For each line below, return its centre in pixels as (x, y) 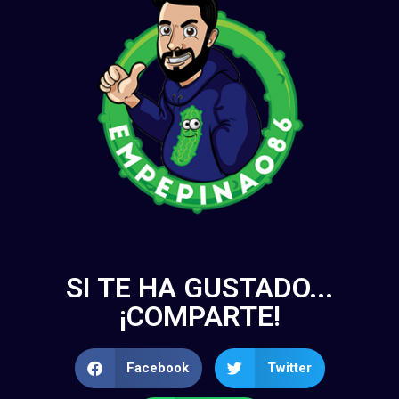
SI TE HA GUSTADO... (199, 287)
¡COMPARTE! (199, 316)
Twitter (289, 368)
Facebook (158, 368)
